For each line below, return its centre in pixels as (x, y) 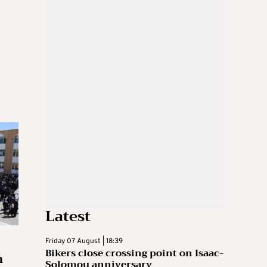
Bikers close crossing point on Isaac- (134, 253)
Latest (68, 216)
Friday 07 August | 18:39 (84, 241)
